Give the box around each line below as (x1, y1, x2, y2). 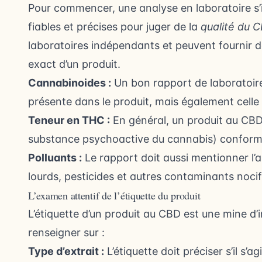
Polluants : (28, 151, 82, 164)
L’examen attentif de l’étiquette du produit (28, 188, 201, 203)
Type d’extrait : (28, 245, 104, 258)
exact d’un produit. (28, 58, 120, 71)
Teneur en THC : (28, 114, 110, 127)
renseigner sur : (28, 226, 105, 239)
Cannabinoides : (28, 77, 111, 89)
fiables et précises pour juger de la (28, 20, 201, 33)
